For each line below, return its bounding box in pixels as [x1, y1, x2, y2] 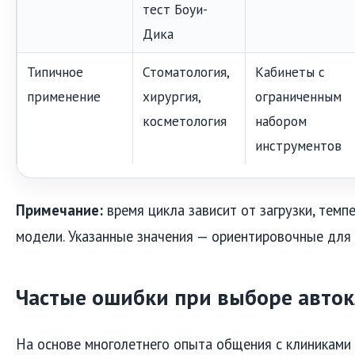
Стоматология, [143, 62, 230, 81]
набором [255, 111, 307, 130]
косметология [143, 111, 227, 130]
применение [27, 86, 101, 105]
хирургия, [143, 86, 201, 105]
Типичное [27, 62, 83, 81]
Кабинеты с [255, 62, 325, 81]
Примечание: [16, 200, 103, 220]
